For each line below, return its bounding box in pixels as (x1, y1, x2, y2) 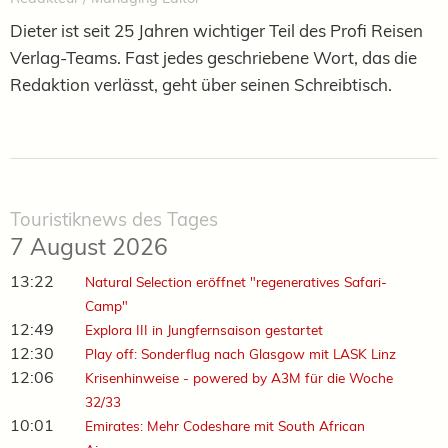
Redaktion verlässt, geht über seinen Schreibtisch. (10, 73, 392, 95)
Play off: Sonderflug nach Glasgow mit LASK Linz (84, 344, 396, 362)
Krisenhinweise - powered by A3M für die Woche (84, 368, 393, 386)
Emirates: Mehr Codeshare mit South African (84, 416, 365, 434)
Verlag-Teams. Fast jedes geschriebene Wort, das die (10, 46, 417, 68)
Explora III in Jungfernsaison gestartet (84, 320, 323, 338)
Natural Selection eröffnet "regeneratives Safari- (84, 272, 387, 290)
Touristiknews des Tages (10, 207, 218, 231)
